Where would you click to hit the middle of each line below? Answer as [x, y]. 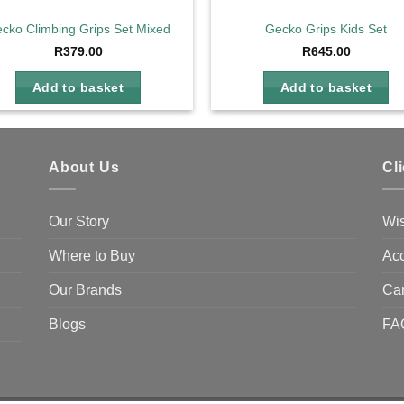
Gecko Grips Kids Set [326, 29]
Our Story [79, 222]
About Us [84, 167]
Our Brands [85, 290]
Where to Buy [92, 256]
